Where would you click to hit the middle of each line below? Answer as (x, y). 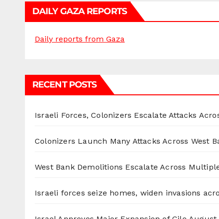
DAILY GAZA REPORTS (79, 11)
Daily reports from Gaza (80, 39)
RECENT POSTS (65, 85)
